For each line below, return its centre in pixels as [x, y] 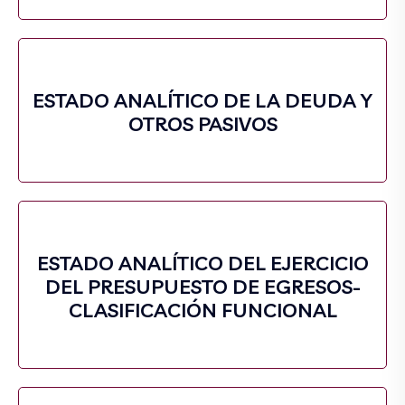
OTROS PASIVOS [202, 124]
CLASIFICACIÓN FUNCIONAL [202, 310]
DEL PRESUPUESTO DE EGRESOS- [202, 287]
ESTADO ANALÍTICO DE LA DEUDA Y [202, 100]
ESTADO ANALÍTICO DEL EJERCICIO [202, 263]
